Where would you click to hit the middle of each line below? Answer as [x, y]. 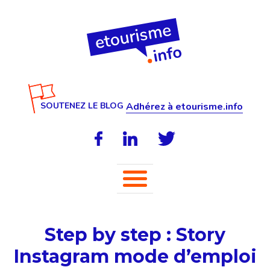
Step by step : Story [135, 235]
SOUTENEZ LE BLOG [82, 106]
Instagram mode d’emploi [135, 256]
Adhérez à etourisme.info [184, 107]
